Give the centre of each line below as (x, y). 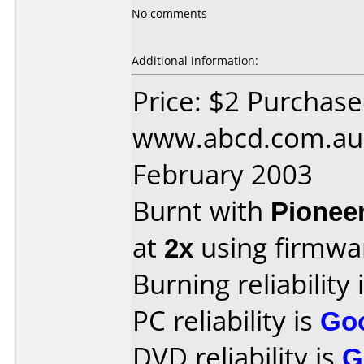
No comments (169, 13)
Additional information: (195, 61)
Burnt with (201, 211)
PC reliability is (226, 321)
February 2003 (223, 174)
